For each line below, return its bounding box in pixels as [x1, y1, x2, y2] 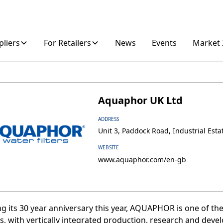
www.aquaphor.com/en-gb [98, 154, 187, 164]
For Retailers [44, 37, 92, 48]
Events [152, 37, 177, 48]
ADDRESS [98, 115, 119, 122]
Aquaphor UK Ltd [98, 94, 183, 107]
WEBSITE [98, 144, 119, 151]
